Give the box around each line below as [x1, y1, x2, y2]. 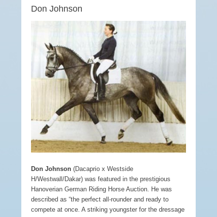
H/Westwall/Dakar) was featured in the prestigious [31, 175, 170, 183]
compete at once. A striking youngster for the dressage [31, 206, 185, 214]
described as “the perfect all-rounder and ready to [31, 196, 169, 203]
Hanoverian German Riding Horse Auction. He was [31, 186, 172, 193]
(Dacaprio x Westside [71, 165, 133, 173]
